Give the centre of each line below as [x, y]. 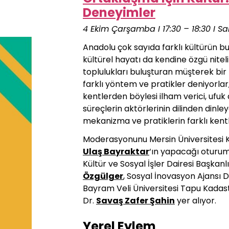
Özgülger [103, 176]
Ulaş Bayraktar [116, 152]
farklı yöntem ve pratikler [135, 84]
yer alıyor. [196, 201]
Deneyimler [119, 13]
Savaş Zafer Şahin [135, 201]
